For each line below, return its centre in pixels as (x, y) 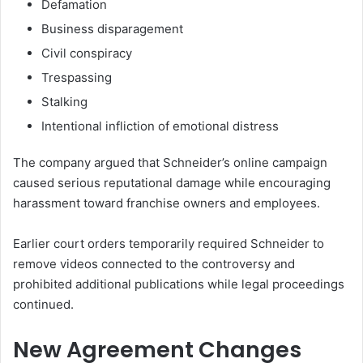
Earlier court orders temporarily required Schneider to (169, 244)
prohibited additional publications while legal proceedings (179, 284)
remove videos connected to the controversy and (154, 264)
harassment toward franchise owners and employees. (167, 203)
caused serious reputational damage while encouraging (172, 183)
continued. (43, 305)
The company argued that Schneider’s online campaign (170, 163)
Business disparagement (112, 29)
